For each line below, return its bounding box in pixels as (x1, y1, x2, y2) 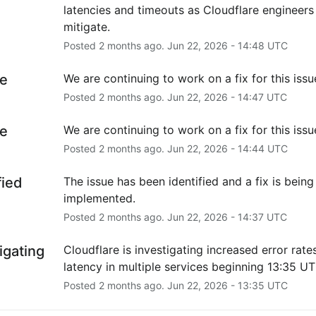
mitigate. (63, 19, 110, 34)
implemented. (63, 190, 135, 205)
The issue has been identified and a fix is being (63, 174, 314, 188)
